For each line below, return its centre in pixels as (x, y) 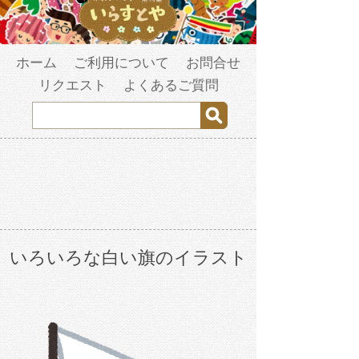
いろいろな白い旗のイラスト (128, 258)
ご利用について (121, 63)
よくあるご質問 (171, 86)
